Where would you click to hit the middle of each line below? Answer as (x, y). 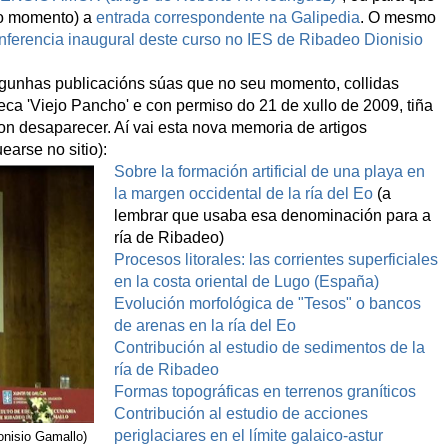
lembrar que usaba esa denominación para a (272, 216)
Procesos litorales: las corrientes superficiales (275, 260)
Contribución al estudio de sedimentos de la (269, 348)
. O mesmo (398, 18)
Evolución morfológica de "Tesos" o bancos (267, 304)
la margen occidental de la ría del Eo (243, 194)
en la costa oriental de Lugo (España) (246, 282)
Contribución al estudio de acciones (240, 414)
